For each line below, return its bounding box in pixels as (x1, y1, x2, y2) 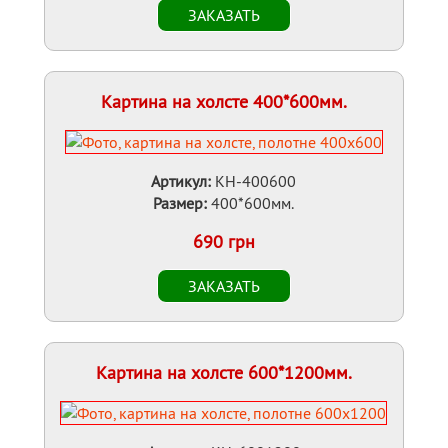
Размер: (153, 192, 208, 213)
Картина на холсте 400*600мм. (100, 89, 347, 113)
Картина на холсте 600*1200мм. (95, 360, 352, 384)
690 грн (192, 229, 255, 253)
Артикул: (151, 170, 212, 191)
